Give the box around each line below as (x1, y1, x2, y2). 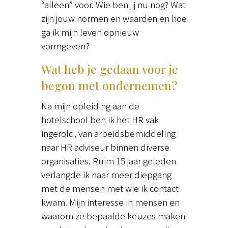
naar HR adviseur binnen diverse (41, 140, 169, 154)
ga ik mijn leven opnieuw (41, 25, 139, 39)
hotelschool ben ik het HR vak (41, 113, 159, 126)
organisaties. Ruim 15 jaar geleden (41, 154, 176, 167)
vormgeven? (41, 39, 90, 52)
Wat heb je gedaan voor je (41, 61, 178, 77)
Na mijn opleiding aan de (41, 99, 139, 112)
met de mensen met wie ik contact (41, 182, 179, 195)
